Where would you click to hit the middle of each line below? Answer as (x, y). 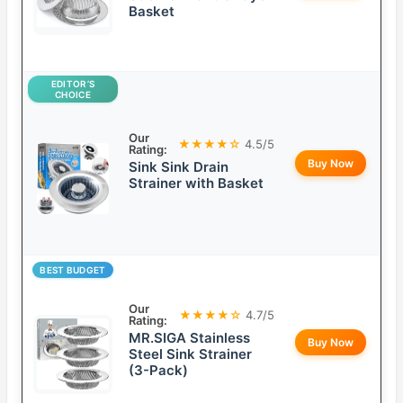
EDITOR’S (73, 84)
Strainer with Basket (196, 184)
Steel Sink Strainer (190, 354)
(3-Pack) (158, 371)
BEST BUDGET (73, 270)
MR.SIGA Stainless (189, 338)
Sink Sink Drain (179, 167)
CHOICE (73, 95)
